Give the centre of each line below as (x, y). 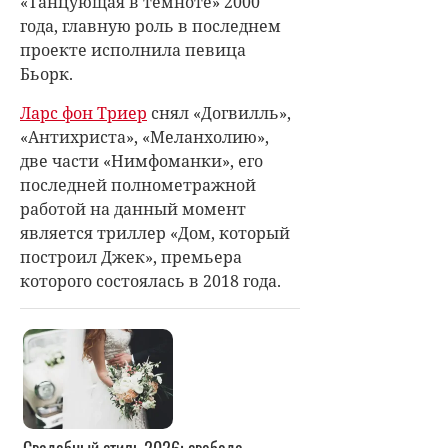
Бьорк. (48, 74)
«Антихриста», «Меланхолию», (144, 137)
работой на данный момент (133, 209)
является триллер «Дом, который (155, 233)
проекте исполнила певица (133, 50)
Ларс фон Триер (83, 113)
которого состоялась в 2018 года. (152, 281)
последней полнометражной (138, 185)
